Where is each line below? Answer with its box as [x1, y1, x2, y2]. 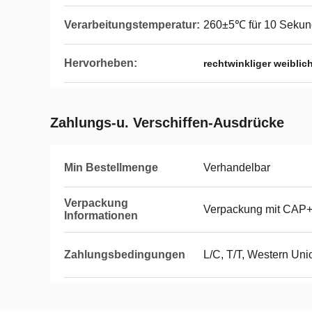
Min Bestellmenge [64, 162, 158, 173]
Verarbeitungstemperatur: [64, 19, 200, 31]
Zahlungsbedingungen [64, 249, 185, 260]
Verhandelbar [203, 162, 270, 173]
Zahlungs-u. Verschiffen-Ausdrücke [50, 115, 284, 130]
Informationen [64, 210, 138, 221]
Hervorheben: [64, 57, 137, 69]
